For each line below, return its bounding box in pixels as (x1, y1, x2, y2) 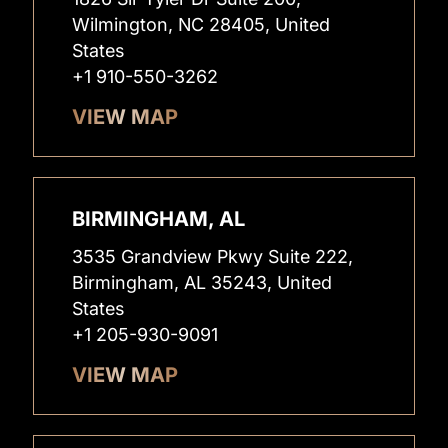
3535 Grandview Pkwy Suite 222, (72, 246, 354, 268)
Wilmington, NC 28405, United (72, 14, 331, 36)
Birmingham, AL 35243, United (72, 272, 333, 294)
